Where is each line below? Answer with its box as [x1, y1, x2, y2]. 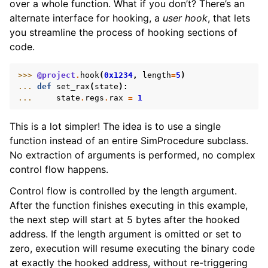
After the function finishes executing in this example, [10, 199, 248, 211]
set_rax [56, 82, 90, 91]
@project [37, 71, 75, 80]
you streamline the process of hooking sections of [10, 26, 237, 38]
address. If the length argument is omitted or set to [10, 228, 242, 240]
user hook [163, 12, 208, 24]
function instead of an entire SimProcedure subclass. [10, 135, 248, 147]
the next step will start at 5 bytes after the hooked [10, 214, 240, 226]
